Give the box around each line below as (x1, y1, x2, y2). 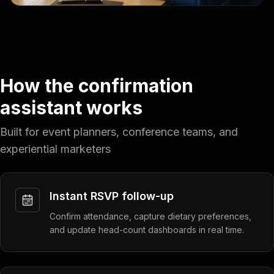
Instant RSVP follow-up (50, 190, 174, 202)
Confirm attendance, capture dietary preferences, (50, 211, 251, 221)
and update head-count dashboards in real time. (50, 224, 244, 235)
